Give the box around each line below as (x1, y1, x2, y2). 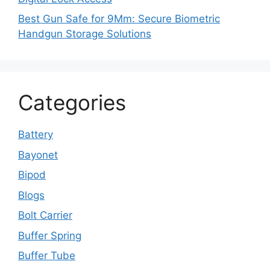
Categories (18, 90, 126, 116)
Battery (18, 128, 53, 141)
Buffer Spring (18, 229, 81, 242)
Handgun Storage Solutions (18, 28, 151, 40)
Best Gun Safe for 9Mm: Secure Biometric (18, 13, 220, 25)
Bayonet (18, 148, 58, 161)
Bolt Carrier (18, 209, 72, 222)
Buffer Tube (18, 250, 75, 262)
